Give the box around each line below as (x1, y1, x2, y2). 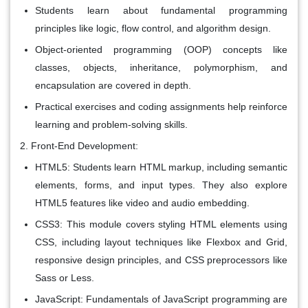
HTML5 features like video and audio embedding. (35, 197, 250, 208)
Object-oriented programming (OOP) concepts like (35, 43, 287, 55)
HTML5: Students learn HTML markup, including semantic (35, 161, 287, 173)
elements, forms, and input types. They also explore (35, 179, 287, 190)
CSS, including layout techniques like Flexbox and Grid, (35, 236, 287, 247)
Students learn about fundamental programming (35, 4, 287, 16)
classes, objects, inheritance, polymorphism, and (35, 61, 287, 73)
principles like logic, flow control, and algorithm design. (35, 22, 271, 34)
